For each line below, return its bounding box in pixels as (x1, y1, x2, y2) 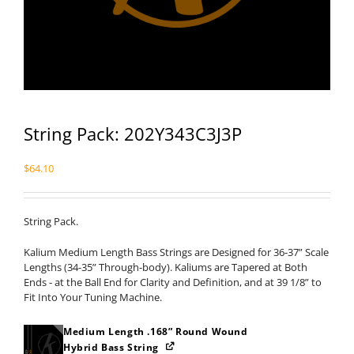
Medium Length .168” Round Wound (63, 325, 248, 338)
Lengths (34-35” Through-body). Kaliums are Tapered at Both (24, 260, 307, 274)
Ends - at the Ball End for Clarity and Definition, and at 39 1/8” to (24, 275, 322, 289)
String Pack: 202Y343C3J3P (24, 122, 242, 145)
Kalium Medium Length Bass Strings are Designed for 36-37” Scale (24, 245, 329, 259)
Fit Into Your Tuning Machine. (24, 290, 162, 304)
